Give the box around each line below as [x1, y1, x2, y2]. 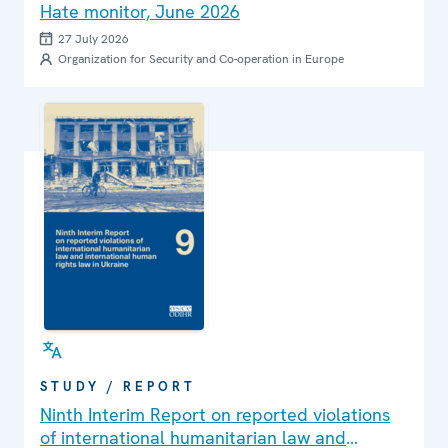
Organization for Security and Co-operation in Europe [58, 51, 344, 68]
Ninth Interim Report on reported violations [40, 403, 390, 427]
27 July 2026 [58, 31, 129, 48]
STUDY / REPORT [40, 378, 196, 396]
